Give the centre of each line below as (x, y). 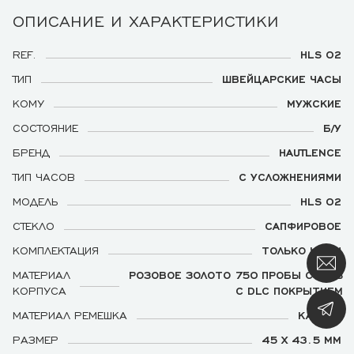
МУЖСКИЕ (314, 103)
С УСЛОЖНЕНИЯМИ (290, 176)
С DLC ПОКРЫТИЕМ (289, 290)
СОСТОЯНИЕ (45, 127)
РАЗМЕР (36, 339)
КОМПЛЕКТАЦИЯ (56, 250)
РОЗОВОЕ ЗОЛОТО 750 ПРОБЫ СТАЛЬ (236, 274)
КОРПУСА (40, 290)
